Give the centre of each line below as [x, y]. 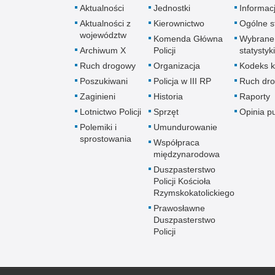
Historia [168, 96]
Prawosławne [179, 208]
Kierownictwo [179, 23]
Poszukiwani [104, 81]
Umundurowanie [185, 127]
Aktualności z [105, 23]
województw [103, 35]
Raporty [255, 96]
